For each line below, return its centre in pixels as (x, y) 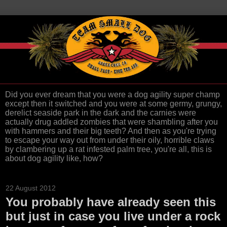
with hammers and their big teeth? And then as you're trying (111, 131)
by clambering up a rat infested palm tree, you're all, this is (108, 149)
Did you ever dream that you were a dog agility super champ (112, 95)
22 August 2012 (31, 188)
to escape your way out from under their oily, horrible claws (110, 140)
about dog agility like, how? (54, 159)
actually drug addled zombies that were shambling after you (111, 122)
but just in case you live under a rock (113, 216)
